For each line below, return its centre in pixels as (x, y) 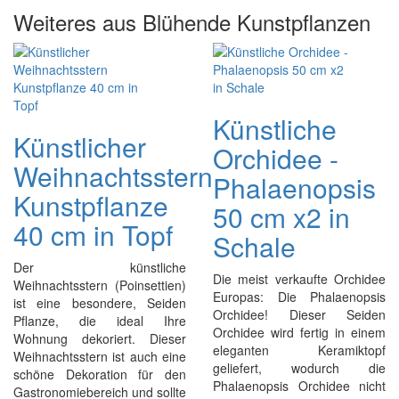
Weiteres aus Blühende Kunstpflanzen (192, 22)
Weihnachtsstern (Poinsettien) (100, 285)
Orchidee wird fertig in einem (299, 332)
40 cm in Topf (93, 235)
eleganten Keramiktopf (299, 350)
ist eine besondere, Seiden (100, 303)
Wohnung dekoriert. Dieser (100, 338)
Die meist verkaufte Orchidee (299, 279)
